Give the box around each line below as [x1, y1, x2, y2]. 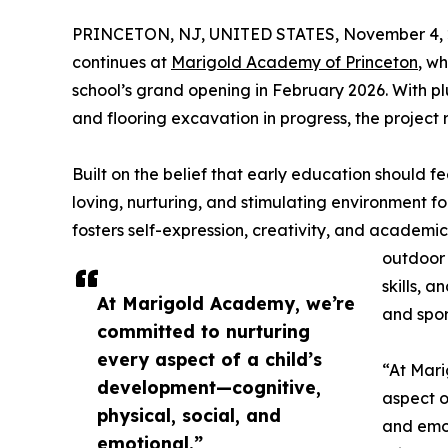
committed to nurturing [97, 319, 310, 342]
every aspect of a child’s [97, 347, 322, 370]
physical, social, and [97, 403, 281, 426]
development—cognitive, [97, 375, 321, 398]
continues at [72, 51, 171, 72]
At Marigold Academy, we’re [97, 291, 355, 314]
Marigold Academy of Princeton [171, 51, 418, 72]
